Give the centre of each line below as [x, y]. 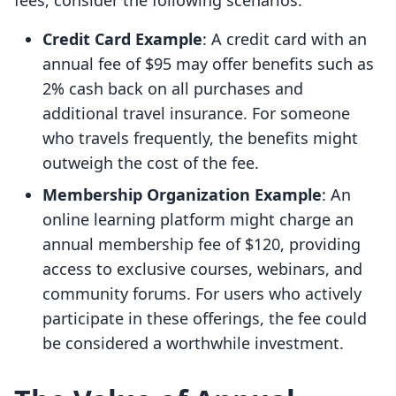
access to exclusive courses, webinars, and [202, 269]
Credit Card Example [122, 39]
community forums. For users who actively [202, 294]
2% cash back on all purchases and [173, 89]
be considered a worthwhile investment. [193, 343]
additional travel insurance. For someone [196, 114]
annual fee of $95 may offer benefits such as [208, 64]
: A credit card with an [285, 39]
